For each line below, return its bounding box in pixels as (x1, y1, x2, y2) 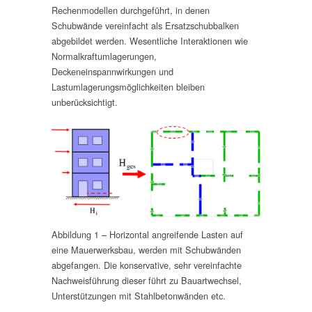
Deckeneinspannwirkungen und (52, 65, 173, 79)
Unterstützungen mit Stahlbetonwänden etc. (52, 288, 226, 302)
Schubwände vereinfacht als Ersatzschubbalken (52, 19, 239, 33)
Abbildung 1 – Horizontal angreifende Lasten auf (52, 227, 243, 241)
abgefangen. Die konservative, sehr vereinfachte (52, 258, 242, 272)
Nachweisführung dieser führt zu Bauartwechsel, (52, 273, 242, 287)
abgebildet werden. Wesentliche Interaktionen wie (52, 34, 248, 48)
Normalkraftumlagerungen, (52, 49, 157, 63)
